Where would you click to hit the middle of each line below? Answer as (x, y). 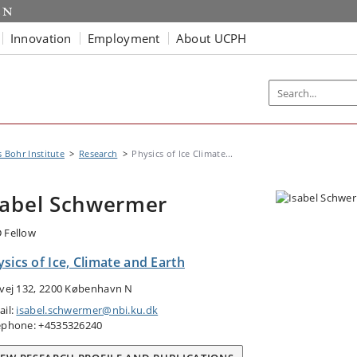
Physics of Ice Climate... (182, 153)
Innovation (41, 38)
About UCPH (211, 38)
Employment (124, 38)
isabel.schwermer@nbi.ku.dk (87, 310)
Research (98, 153)
